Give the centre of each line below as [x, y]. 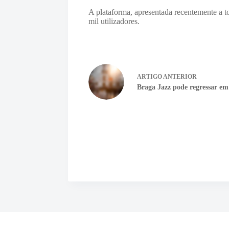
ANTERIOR [180, 77]
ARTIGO [150, 77]
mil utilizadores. [114, 21]
